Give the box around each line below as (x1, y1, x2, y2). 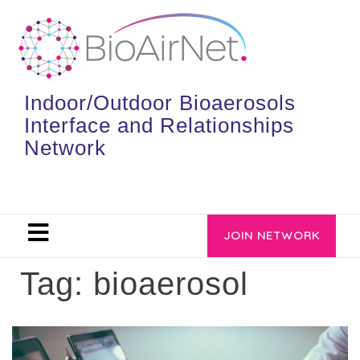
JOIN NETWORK (223, 228, 320, 243)
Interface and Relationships (24, 113, 294, 137)
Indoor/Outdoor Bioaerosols (24, 91, 296, 115)
